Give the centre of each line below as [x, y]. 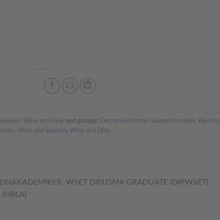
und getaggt [82, 121]
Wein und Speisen [42, 130]
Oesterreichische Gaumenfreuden [147, 121]
